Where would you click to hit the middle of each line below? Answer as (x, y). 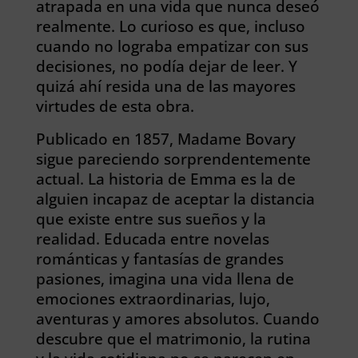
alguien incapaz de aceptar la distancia (175, 199)
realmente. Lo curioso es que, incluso (170, 26)
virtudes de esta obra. (115, 106)
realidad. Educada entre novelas (152, 239)
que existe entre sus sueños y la (151, 219)
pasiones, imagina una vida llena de (165, 278)
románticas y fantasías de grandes (159, 259)
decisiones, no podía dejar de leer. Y (166, 66)
